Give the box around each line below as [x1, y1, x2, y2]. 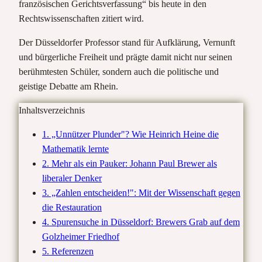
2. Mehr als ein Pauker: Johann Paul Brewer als [42, 158, 217, 168]
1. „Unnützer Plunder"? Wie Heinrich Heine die [42, 129, 219, 139]
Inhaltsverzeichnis [19, 105, 85, 115]
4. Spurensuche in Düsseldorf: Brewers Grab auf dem [42, 216, 240, 227]
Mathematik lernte [42, 143, 109, 154]
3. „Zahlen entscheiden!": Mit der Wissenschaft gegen [42, 187, 240, 198]
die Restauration [42, 202, 102, 212]
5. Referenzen [42, 246, 94, 256]
